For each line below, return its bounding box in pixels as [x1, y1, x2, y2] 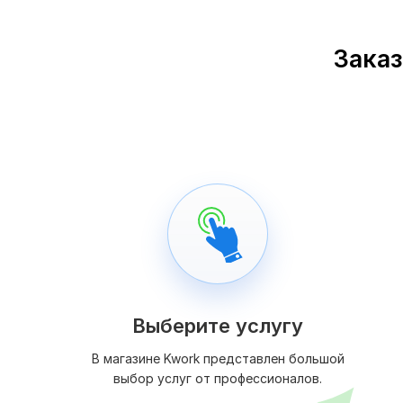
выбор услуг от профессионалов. [113, 371, 322, 387]
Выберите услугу [132, 314, 303, 338]
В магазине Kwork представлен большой [91, 351, 345, 367]
